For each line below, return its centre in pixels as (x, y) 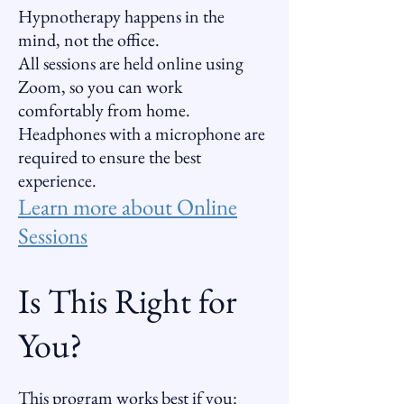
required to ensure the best (110, 157)
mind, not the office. (89, 40)
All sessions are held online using (131, 63)
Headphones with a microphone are (142, 133)
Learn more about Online (128, 207)
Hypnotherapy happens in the (121, 16)
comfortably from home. (104, 110)
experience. (57, 180)
